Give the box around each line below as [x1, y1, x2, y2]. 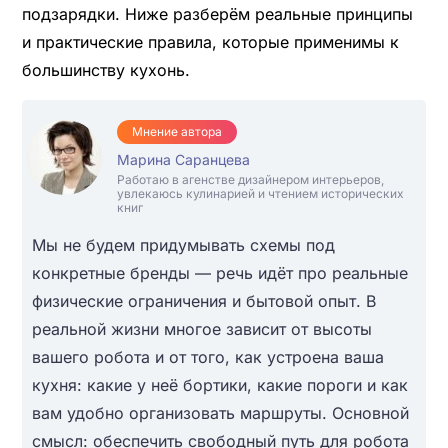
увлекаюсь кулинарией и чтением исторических [116, 185, 404, 201]
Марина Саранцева [116, 150, 250, 168]
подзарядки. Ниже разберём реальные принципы [21, 3, 413, 24]
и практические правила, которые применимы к [21, 31, 399, 52]
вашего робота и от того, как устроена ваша [31, 346, 384, 367]
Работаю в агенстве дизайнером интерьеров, [116, 171, 384, 187]
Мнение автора [131, 123, 222, 139]
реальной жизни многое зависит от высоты [31, 318, 372, 339]
